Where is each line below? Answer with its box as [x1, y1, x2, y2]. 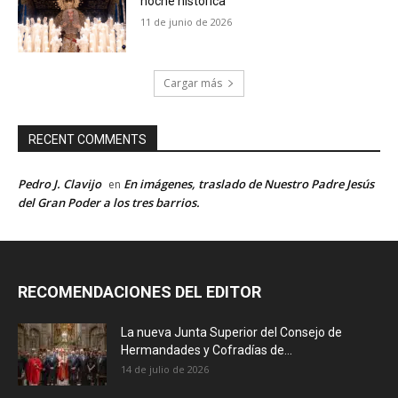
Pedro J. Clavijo [18, 175, 101, 192]
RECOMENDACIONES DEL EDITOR [18, 282, 261, 301]
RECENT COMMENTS [28, 131, 147, 147]
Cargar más [163, 75, 222, 91]
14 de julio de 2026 [121, 362, 209, 376]
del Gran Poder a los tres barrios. [18, 194, 200, 211]
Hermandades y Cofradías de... [121, 342, 292, 357]
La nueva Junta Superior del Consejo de [121, 324, 342, 339]
